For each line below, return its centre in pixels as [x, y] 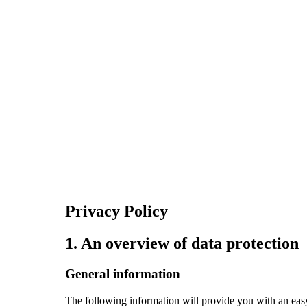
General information [122, 273]
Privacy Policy [116, 211]
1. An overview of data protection [182, 243]
